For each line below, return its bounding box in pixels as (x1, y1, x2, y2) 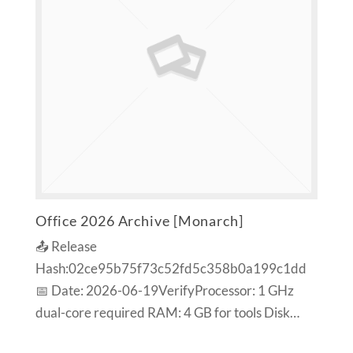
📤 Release (35, 238, 97, 255)
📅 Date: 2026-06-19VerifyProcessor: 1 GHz (35, 282, 294, 299)
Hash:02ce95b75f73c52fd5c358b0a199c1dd (35, 260, 307, 277)
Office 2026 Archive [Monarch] (35, 211, 243, 229)
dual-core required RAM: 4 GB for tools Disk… (35, 304, 299, 321)
